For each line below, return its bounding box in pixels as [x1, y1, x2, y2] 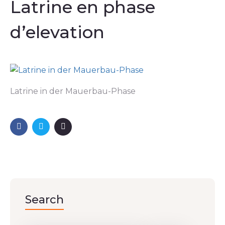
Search [25, 192, 64, 206]
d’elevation [10, 22, 104, 43]
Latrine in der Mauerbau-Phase [10, 86, 136, 96]
